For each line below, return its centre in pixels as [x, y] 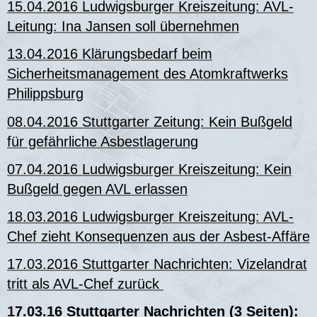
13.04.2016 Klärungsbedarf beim [110, 54]
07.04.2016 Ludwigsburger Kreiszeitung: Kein [149, 169]
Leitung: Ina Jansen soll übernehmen [123, 27]
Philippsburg [45, 94]
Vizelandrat [270, 264]
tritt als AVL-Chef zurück [85, 284]
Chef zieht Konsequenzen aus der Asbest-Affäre [158, 236]
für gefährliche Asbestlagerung [103, 141]
